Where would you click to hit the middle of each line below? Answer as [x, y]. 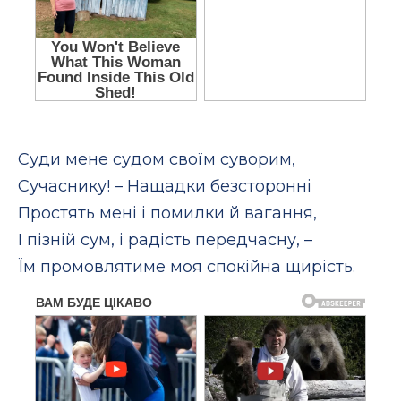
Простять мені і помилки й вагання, [167, 213]
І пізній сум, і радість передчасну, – [165, 239]
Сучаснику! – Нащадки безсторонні [165, 186]
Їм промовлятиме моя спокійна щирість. [187, 266]
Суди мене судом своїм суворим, [157, 159]
